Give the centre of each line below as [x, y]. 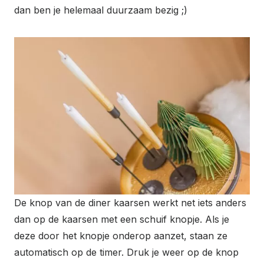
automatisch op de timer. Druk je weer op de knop [126, 252]
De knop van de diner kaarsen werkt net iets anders [130, 202]
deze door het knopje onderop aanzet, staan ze [121, 235]
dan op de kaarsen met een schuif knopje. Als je [122, 219]
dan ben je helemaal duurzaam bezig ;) [101, 10]
